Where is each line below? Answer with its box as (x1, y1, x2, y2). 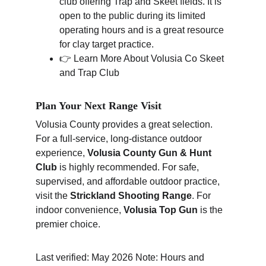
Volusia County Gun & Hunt (87, 148, 214, 158)
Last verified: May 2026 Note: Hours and (36, 252, 207, 262)
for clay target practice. (59, 39, 154, 49)
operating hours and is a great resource (59, 25, 226, 35)
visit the (36, 191, 70, 201)
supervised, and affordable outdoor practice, (36, 176, 222, 186)
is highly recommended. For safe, (57, 162, 201, 172)
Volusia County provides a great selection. (36, 119, 215, 129)
